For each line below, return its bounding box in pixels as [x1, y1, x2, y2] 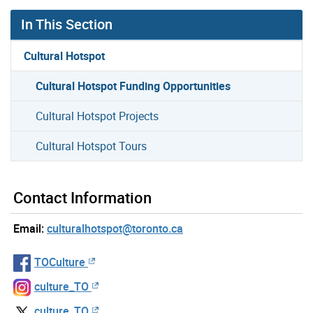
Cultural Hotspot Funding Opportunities [36, 78, 231, 94]
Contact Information [13, 187, 152, 208]
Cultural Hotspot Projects [36, 108, 159, 124]
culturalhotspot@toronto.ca [47, 220, 183, 236]
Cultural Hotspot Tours [36, 138, 147, 154]
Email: [13, 220, 44, 236]
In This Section [21, 14, 112, 34]
